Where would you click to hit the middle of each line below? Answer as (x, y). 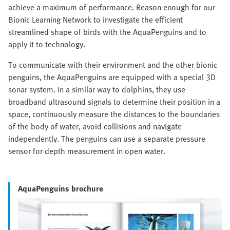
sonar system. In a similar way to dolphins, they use (97, 89)
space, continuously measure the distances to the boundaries (114, 114)
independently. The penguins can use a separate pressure (107, 138)
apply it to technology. (47, 44)
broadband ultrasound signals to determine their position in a (114, 101)
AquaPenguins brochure (61, 188)
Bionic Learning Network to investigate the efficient (95, 19)
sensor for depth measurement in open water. (87, 151)
